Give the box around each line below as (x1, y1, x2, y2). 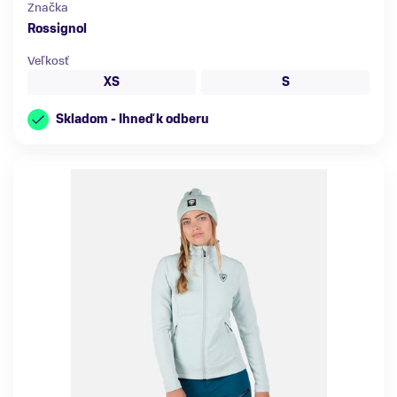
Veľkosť (27, 52, 69, 70)
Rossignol (27, 20, 87, 38)
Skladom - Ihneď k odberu (56, 111, 209, 128)
